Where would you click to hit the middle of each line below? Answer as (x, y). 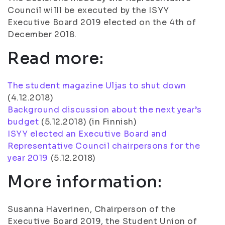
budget (23, 122)
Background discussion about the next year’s (105, 110)
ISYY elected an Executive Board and (87, 134)
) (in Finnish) (110, 122)
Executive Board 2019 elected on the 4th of (102, 22)
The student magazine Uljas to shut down (97, 86)
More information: (85, 182)
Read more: (56, 58)
